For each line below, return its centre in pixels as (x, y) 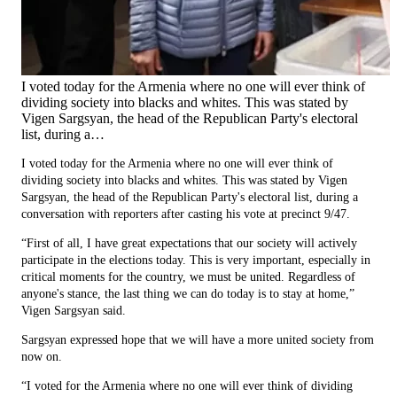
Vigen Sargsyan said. (74, 310)
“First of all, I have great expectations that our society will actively (189, 243)
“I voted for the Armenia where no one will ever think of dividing (187, 385)
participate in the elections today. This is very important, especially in (196, 260)
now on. (42, 356)
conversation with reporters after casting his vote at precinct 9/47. (186, 214)
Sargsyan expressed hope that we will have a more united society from (198, 339)
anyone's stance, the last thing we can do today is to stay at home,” (188, 293)
